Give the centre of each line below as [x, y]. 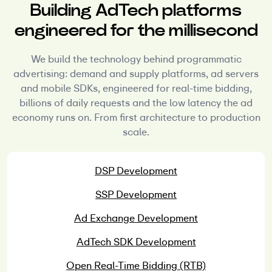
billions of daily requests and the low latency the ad [136, 103]
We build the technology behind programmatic [136, 59]
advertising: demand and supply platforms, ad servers [136, 74]
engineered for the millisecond [136, 30]
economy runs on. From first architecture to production [136, 118]
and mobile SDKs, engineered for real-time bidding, [136, 89]
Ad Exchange [106, 219]
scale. [136, 132]
